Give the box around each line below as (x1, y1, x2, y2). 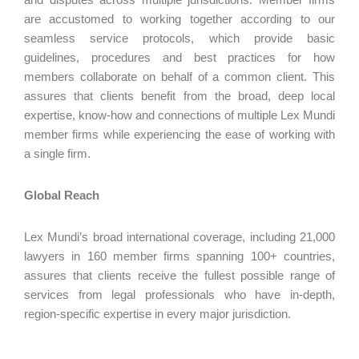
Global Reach (24, 188, 103, 202)
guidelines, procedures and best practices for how (24, 50, 335, 64)
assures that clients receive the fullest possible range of (24, 268, 335, 282)
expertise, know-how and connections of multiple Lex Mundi (24, 108, 335, 122)
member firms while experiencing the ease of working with (24, 127, 335, 141)
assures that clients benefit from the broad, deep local (24, 89, 335, 103)
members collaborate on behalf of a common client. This (24, 70, 335, 83)
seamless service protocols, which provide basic (24, 31, 335, 45)
